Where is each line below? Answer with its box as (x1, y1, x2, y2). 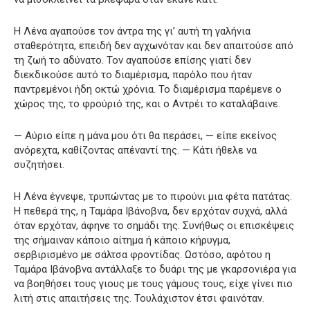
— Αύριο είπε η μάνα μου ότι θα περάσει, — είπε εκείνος (14, 129, 277, 142)
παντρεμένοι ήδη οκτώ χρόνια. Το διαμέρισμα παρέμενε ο (14, 82, 282, 95)
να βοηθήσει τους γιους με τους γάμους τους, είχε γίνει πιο (14, 277, 293, 290)
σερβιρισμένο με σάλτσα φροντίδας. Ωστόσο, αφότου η (14, 248, 271, 261)
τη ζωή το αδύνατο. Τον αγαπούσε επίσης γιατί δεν (14, 53, 251, 66)
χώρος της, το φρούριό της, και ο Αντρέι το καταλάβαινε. (14, 97, 280, 110)
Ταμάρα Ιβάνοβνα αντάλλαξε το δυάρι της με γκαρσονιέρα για (14, 262, 296, 275)
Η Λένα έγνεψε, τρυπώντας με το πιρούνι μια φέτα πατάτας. (14, 190, 292, 203)
